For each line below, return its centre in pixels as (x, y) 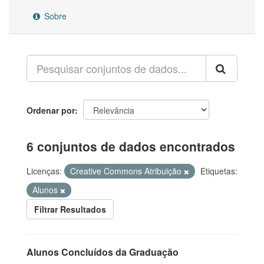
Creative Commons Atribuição (127, 171)
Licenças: (44, 171)
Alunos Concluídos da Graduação (103, 252)
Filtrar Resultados (70, 209)
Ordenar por (51, 110)
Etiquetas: (219, 171)
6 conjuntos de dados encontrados (131, 146)
